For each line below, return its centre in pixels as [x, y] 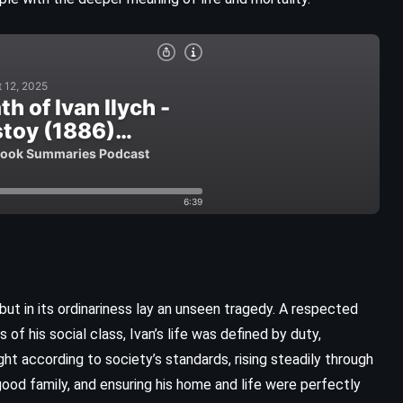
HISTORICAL [296, 324]
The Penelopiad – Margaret [208, 367]
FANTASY [200, 324]
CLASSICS [111, 324]
